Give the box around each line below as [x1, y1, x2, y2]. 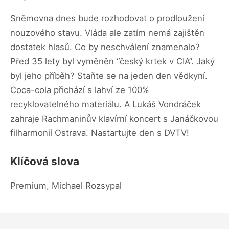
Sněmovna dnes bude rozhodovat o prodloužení [10, 13, 204, 24]
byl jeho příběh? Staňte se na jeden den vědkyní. [10, 70, 208, 81]
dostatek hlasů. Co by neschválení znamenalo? [10, 41, 200, 52]
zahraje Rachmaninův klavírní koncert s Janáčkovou [10, 113, 218, 124]
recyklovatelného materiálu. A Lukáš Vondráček [10, 99, 201, 109]
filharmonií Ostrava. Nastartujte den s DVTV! [10, 127, 189, 138]
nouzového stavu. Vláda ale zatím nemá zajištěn [10, 27, 204, 38]
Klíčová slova [10, 154, 79, 168]
